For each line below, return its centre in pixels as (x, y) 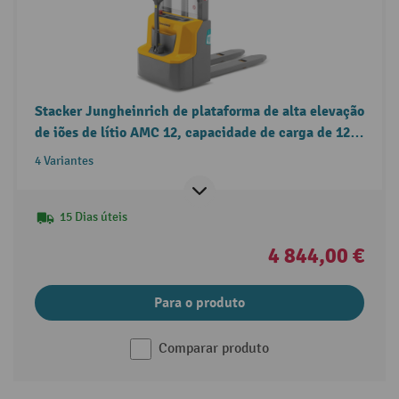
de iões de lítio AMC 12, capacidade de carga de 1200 (199, 132)
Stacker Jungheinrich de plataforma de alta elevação (199, 111)
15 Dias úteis (93, 216)
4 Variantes (64, 160)
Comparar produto (214, 348)
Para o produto (199, 302)
